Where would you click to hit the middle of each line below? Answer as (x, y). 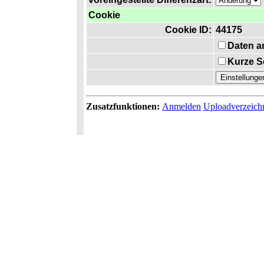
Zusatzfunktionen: (124, 106)
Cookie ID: (188, 30)
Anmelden (181, 106)
